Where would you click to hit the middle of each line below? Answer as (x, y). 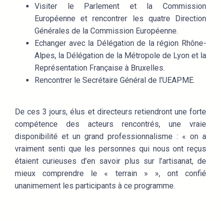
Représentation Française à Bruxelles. (101, 68)
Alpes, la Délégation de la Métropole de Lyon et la (120, 55)
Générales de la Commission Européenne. (107, 31)
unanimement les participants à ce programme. (95, 185)
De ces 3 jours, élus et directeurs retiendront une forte (110, 111)
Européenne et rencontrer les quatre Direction (120, 18)
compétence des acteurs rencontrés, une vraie (110, 124)
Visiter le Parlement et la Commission (120, 6)
